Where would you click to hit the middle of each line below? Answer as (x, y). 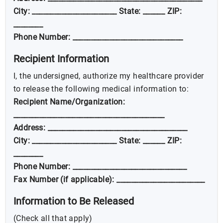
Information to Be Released (74, 201)
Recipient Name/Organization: (69, 102)
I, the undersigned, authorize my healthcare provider (109, 76)
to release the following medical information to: (101, 89)
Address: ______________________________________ (101, 128)
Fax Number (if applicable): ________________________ (109, 180)
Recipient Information (61, 59)
